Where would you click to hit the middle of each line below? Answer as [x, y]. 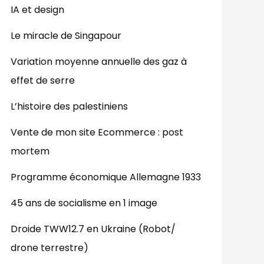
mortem [30, 151]
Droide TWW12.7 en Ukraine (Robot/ [93, 229]
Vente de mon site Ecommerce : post [97, 133]
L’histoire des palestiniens [69, 107]
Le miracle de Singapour [66, 36]
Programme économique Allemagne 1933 [106, 177]
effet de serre [43, 81]
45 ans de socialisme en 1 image [84, 203]
